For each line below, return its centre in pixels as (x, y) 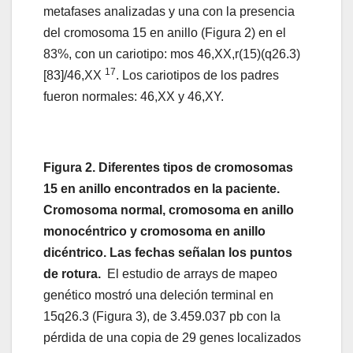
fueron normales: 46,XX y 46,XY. (135, 97)
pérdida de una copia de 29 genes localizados (172, 338)
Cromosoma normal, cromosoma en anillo (169, 210)
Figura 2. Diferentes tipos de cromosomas (168, 168)
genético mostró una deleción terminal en (158, 295)
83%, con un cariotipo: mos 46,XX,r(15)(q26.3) (172, 54)
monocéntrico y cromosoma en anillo (154, 232)
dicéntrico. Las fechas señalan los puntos (168, 253)
